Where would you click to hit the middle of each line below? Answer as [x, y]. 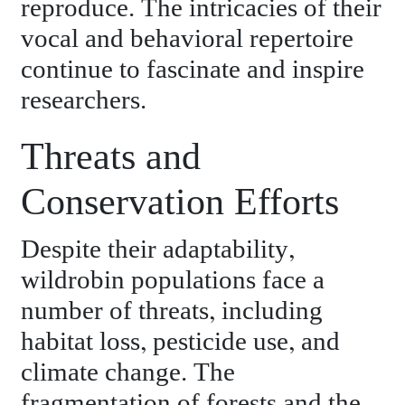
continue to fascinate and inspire [193, 71]
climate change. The [128, 373]
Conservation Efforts [180, 203]
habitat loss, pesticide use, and [181, 343]
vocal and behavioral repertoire [188, 40]
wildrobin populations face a [173, 281]
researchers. [84, 101]
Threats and [111, 158]
